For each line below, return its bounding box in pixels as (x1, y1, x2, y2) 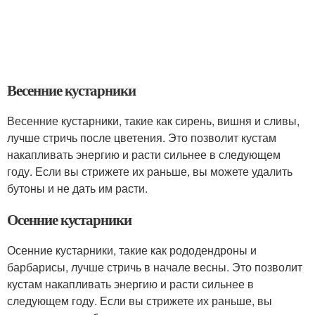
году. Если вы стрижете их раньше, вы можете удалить (7, 163, 292, 179)
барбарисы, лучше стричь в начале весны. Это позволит (7, 259, 302, 275)
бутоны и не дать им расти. (7, 180, 148, 196)
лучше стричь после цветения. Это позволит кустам (7, 129, 276, 146)
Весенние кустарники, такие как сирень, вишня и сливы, (7, 112, 300, 129)
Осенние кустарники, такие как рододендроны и (7, 242, 257, 258)
